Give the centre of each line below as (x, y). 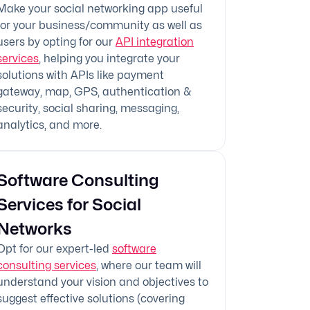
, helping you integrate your (109, 58)
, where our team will (149, 265)
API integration (155, 42)
